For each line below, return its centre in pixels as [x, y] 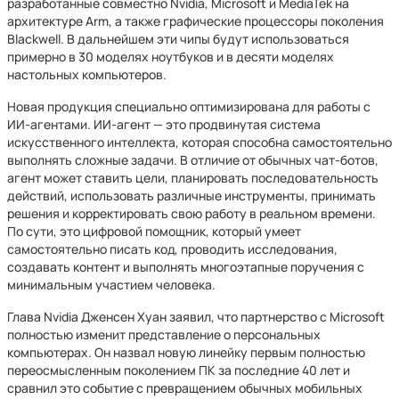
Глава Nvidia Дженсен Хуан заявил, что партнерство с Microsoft [196, 317]
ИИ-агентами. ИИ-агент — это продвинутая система [164, 124]
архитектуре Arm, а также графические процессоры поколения [195, 21]
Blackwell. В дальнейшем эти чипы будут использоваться [178, 39]
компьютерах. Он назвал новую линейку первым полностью [186, 352]
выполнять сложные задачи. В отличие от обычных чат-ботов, [193, 160]
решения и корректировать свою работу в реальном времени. [191, 213]
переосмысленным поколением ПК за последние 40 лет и [179, 370]
